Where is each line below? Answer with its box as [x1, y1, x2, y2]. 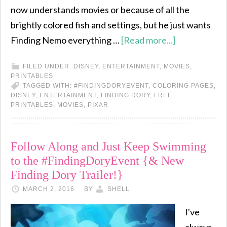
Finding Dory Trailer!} [11, 168, 123, 181]
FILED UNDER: [23, 63, 73, 70]
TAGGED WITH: [23, 82, 74, 89]
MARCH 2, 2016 [23, 185, 74, 193]
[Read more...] [121, 34, 176, 46]
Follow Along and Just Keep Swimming [11, 140, 206, 153]
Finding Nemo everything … [11, 34, 121, 46]
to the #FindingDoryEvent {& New [11, 154, 184, 167]
